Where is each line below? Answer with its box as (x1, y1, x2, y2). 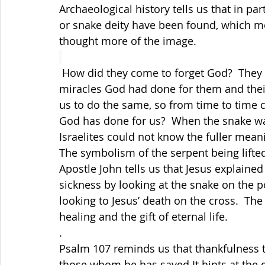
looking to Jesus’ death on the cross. (59, 193, 238, 208)
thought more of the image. (59, 34, 196, 48)
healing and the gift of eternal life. (59, 209, 234, 224)
